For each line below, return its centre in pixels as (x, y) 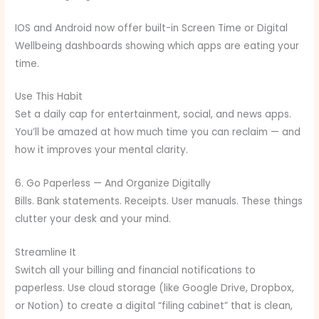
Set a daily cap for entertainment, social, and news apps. (153, 115)
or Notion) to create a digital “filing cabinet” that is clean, (154, 306)
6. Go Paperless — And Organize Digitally (113, 184)
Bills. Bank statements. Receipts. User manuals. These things (159, 202)
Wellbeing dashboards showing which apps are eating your (157, 46)
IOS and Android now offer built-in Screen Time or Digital (152, 28)
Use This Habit (49, 97)
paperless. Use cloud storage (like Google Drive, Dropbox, (155, 288)
